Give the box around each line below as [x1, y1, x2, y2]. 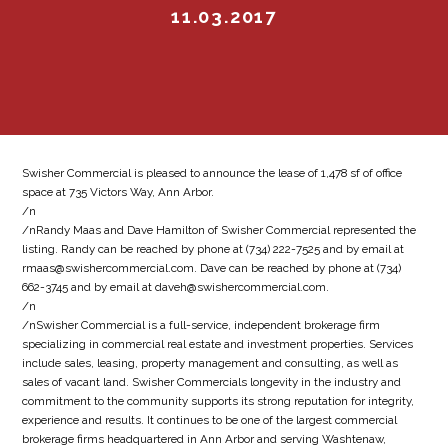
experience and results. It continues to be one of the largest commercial [22, 412, 398, 427]
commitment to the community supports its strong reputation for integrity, [22, 393, 415, 408]
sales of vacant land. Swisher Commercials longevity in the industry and [22, 374, 402, 389]
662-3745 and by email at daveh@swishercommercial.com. [22, 279, 330, 294]
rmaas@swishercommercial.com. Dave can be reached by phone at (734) [22, 260, 402, 275]
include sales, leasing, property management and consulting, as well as [22, 355, 399, 370]
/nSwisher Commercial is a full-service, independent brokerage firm [22, 317, 381, 332]
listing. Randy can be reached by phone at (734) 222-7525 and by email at [22, 241, 405, 256]
